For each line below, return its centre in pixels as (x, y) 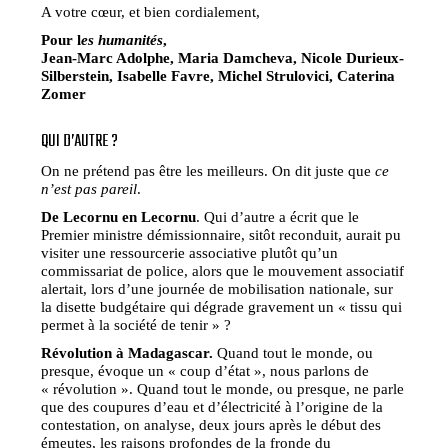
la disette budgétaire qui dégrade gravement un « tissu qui (222, 306)
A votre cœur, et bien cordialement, (151, 11)
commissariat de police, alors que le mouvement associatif (223, 270)
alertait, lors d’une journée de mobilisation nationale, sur (217, 288)
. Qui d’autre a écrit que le (278, 216)
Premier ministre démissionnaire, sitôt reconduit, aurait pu (221, 234)
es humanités (122, 39)
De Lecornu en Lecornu (119, 216)
